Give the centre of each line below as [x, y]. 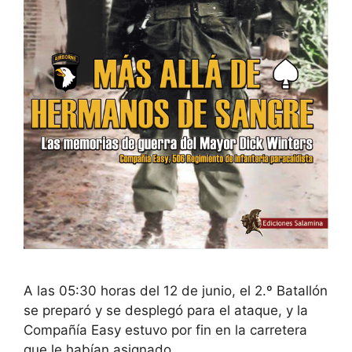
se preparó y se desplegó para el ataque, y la [166, 310]
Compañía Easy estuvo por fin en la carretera [165, 330]
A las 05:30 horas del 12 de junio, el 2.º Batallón [176, 290]
